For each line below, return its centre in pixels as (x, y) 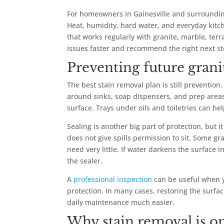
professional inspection (113, 179)
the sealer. (85, 161)
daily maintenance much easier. (121, 202)
